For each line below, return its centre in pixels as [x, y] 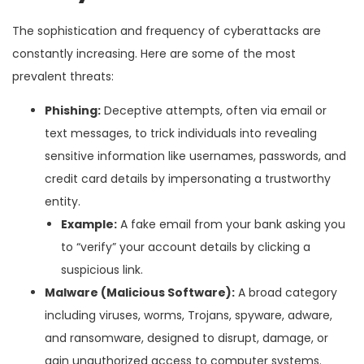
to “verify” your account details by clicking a [186, 247]
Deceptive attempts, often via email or [214, 110]
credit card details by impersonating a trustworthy [188, 178]
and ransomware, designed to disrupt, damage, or [186, 338]
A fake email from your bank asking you [231, 224]
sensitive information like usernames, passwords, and [195, 156]
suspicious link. [102, 269]
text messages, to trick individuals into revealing [181, 133]
